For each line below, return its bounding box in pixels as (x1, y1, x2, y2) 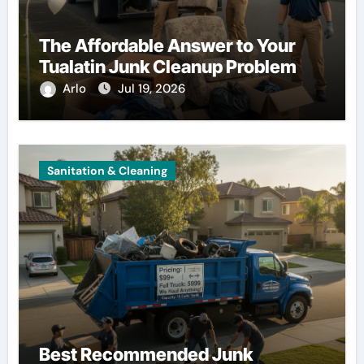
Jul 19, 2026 (117, 80, 185, 97)
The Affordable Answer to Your (38, 34, 296, 56)
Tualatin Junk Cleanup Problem (38, 55, 297, 77)
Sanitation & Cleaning (46, 162, 167, 178)
